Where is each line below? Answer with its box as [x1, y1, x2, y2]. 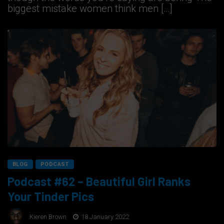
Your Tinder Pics [7, 189, 94, 204]
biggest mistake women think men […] [7, 2, 172, 15]
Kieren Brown [29, 212, 66, 220]
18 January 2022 [79, 212, 129, 220]
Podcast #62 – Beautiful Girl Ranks [7, 174, 190, 189]
